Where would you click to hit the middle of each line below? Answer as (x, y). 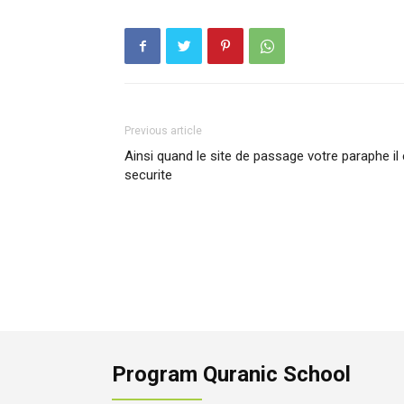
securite (148, 175)
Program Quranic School (231, 374)
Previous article (163, 131)
